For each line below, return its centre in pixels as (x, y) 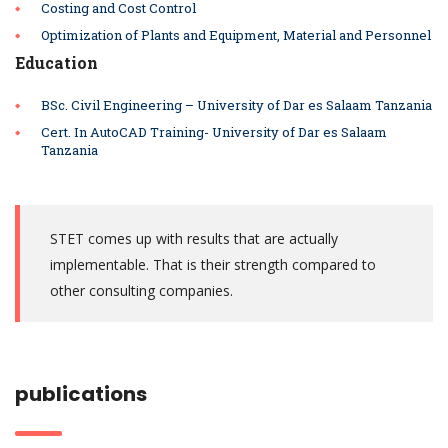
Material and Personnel (357, 35)
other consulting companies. (141, 291)
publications (81, 394)
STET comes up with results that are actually (194, 239)
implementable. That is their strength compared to (213, 265)
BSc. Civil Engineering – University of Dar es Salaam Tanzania (236, 105)
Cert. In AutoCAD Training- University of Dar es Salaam (214, 132)
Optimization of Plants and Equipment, (162, 35)
